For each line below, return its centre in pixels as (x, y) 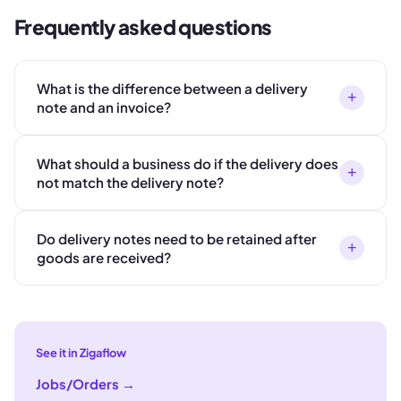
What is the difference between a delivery (172, 89)
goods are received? (104, 258)
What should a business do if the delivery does (188, 164)
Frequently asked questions (143, 27)
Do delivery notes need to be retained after (177, 239)
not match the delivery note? (130, 183)
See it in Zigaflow (81, 353)
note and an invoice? (104, 107)
